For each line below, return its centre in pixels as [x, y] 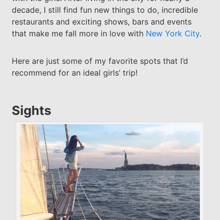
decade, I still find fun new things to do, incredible [105, 10]
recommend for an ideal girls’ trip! [74, 72]
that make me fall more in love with [79, 33]
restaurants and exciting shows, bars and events [101, 21]
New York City [172, 33]
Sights [31, 110]
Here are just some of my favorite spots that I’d [100, 61]
